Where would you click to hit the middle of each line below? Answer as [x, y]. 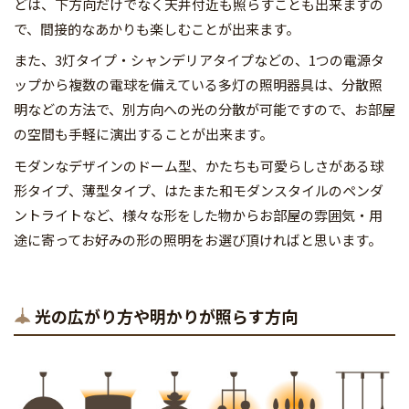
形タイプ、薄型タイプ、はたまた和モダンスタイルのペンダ [199, 190]
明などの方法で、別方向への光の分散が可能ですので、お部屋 [204, 110]
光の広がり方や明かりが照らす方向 [166, 315]
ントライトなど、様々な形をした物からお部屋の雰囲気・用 [198, 215]
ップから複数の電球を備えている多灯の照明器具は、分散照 [198, 85]
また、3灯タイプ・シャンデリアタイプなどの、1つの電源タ [199, 60]
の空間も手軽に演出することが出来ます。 [143, 134]
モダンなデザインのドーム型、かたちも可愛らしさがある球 [199, 165]
